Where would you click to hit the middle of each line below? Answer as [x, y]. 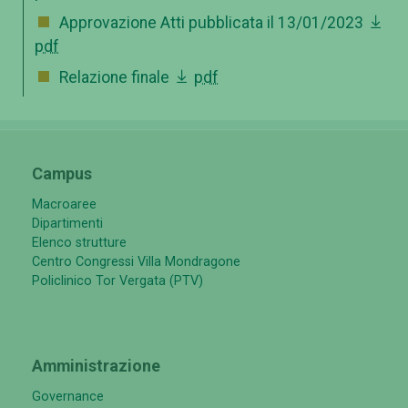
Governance [68, 396]
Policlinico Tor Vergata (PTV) [117, 280]
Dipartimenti [67, 223]
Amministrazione [96, 365]
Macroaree [64, 204]
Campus [62, 173]
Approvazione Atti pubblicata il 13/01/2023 [213, 22]
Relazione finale [116, 77]
